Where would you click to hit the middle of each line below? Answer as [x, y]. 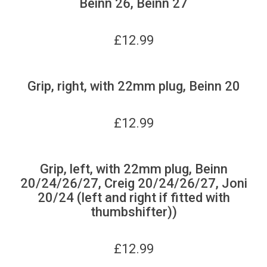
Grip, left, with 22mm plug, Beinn [133, 169]
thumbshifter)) [133, 212]
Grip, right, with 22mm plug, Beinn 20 [133, 86]
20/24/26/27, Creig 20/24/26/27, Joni [133, 183]
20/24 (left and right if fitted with [133, 197]
